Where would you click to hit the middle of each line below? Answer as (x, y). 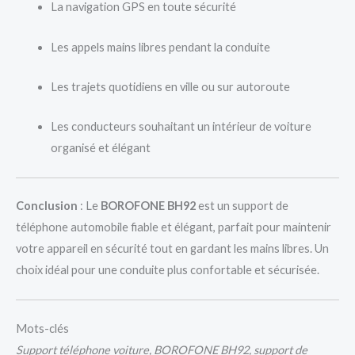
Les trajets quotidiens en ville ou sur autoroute (170, 86)
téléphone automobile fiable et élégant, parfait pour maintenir (174, 227)
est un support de (242, 206)
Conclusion (47, 206)
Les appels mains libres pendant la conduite (160, 47)
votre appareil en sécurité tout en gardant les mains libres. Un (172, 249)
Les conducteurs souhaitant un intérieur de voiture (181, 127)
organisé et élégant (100, 148)
